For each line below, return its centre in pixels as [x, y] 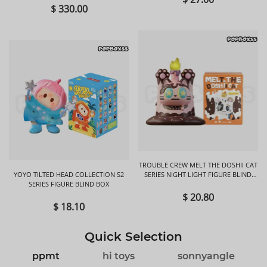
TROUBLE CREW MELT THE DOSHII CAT [198, 164]
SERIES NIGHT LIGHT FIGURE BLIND [198, 174]
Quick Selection [133, 236]
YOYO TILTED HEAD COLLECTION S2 [69, 174]
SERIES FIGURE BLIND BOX [69, 184]
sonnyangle [206, 256]
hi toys [119, 256]
